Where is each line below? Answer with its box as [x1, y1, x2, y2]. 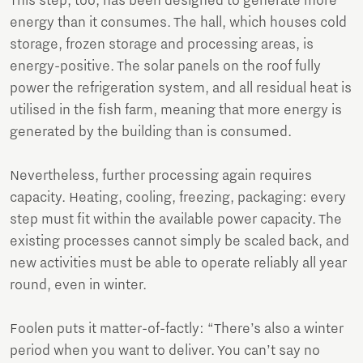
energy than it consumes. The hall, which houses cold [10, 15, 347, 32]
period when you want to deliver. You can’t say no [10, 343, 320, 360]
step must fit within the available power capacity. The [10, 211, 342, 228]
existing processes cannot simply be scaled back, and [10, 233, 349, 250]
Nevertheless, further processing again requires [10, 168, 312, 185]
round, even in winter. [10, 277, 147, 294]
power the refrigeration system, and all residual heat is [10, 80, 352, 97]
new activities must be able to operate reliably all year [10, 255, 347, 272]
